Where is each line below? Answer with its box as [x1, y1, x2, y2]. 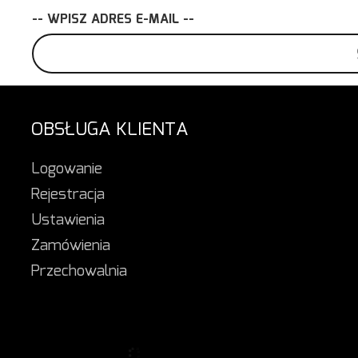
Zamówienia [31, 233, 110, 258]
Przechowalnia [31, 259, 127, 284]
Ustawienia [31, 208, 105, 233]
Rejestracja [31, 182, 105, 207]
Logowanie [31, 157, 102, 181]
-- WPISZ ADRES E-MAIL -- [32, 9, 194, 30]
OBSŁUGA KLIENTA [31, 114, 188, 145]
